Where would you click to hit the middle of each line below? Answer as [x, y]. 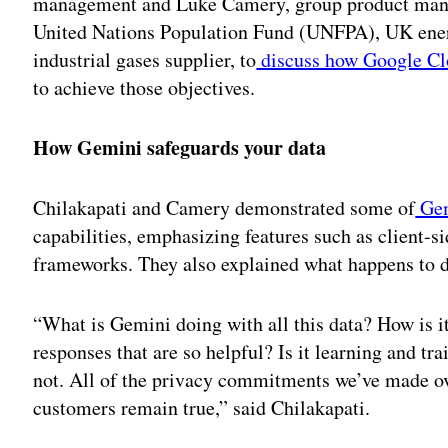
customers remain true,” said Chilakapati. [202, 407]
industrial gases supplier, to [145, 59]
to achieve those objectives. [144, 87]
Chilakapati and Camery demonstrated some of [224, 207]
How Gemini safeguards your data [183, 147]
